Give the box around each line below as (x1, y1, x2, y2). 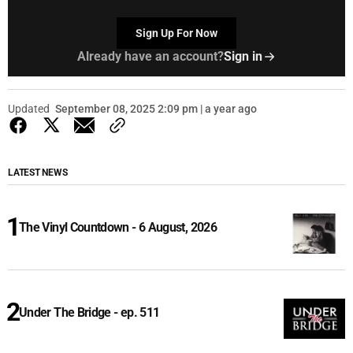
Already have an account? (76, 49, 224, 65)
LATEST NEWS (8, 167, 68, 179)
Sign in (223, 49, 262, 65)
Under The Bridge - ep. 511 (19, 305, 160, 321)
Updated (8, 102, 50, 116)
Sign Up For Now (136, 27, 217, 40)
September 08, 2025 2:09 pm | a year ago (55, 102, 257, 116)
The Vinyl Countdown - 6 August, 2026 (19, 220, 217, 236)
